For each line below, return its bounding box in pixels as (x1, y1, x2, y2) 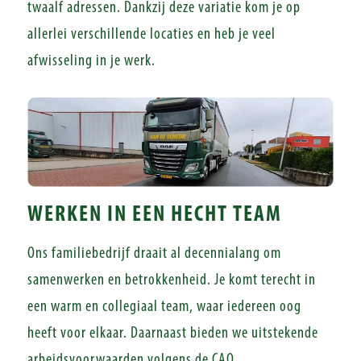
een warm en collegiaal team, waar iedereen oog (27, 299, 301, 315)
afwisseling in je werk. (27, 53, 156, 69)
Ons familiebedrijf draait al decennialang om (27, 246, 281, 262)
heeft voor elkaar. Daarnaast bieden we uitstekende (27, 326, 318, 342)
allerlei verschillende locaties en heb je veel (27, 27, 276, 43)
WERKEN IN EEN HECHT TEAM (27, 204, 282, 226)
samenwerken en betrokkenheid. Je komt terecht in (27, 272, 316, 288)
